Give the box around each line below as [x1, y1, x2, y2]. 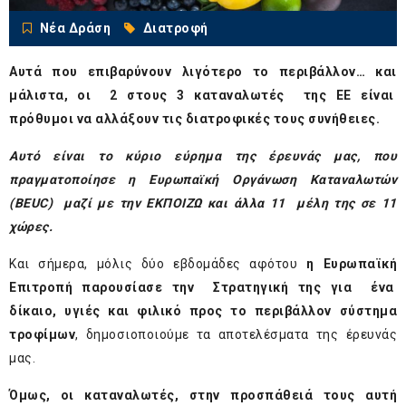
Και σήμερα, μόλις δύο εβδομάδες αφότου [9, 256, 307, 272]
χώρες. [9, 219, 53, 235]
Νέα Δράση [39, 21, 111, 36]
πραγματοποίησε [9, 172, 115, 188]
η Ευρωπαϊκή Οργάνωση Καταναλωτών [128, 172, 397, 188]
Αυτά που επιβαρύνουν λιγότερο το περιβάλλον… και [9, 64, 397, 80]
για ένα [321, 280, 397, 295]
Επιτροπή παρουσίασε [9, 280, 172, 295]
